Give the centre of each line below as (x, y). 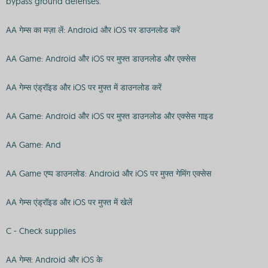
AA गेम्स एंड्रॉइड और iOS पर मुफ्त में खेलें (69, 202)
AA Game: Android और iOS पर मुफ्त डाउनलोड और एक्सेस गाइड (110, 116)
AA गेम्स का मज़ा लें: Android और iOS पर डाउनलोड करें (93, 30)
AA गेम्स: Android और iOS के (54, 260)
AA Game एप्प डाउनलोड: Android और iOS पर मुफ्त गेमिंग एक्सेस (109, 173)
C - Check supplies (41, 231)
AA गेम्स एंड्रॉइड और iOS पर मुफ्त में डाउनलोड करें (84, 87)
